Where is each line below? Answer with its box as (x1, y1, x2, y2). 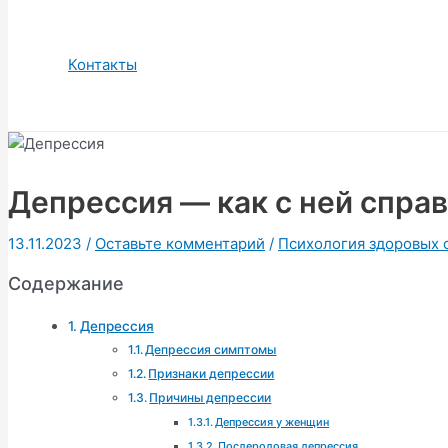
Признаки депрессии (148, 365, 275, 381)
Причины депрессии (149, 389, 272, 405)
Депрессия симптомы (145, 341, 277, 357)
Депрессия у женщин (215, 414, 330, 429)
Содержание (8, 272, 124, 294)
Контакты (68, 55, 137, 74)
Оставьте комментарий (95, 233, 265, 253)
